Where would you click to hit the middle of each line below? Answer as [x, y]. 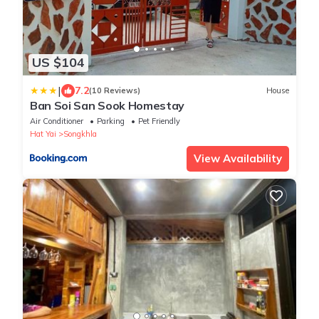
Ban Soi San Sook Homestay [107, 105]
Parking [111, 121]
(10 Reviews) [115, 91]
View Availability [238, 158]
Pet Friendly [159, 121]
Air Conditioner [57, 121]
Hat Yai [43, 134]
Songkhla [80, 134]
